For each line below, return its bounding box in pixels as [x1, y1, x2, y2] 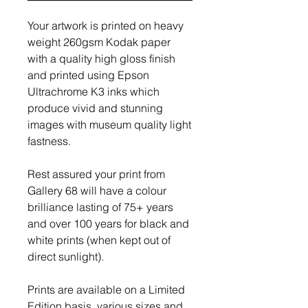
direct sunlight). [27, 250, 104, 263]
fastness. [27, 134, 71, 148]
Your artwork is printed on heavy [27, 19, 184, 32]
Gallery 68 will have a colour [27, 184, 166, 197]
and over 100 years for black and [27, 217, 189, 230]
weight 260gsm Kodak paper [27, 35, 170, 49]
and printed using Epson [27, 68, 149, 82]
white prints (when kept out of [27, 233, 170, 247]
